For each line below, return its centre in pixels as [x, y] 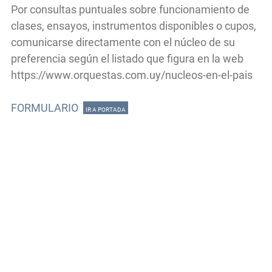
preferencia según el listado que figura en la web [127, 58]
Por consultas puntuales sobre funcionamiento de [130, 9]
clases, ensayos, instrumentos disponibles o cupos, [134, 25]
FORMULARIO [45, 107]
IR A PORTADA [106, 109]
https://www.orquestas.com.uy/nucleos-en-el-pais [132, 75]
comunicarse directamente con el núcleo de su [123, 42]
